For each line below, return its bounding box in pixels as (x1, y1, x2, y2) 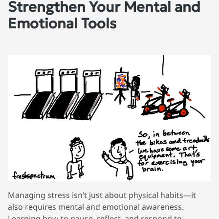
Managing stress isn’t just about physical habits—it (8, 189, 196, 200)
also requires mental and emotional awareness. (8, 201, 184, 212)
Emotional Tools (8, 15, 116, 33)
